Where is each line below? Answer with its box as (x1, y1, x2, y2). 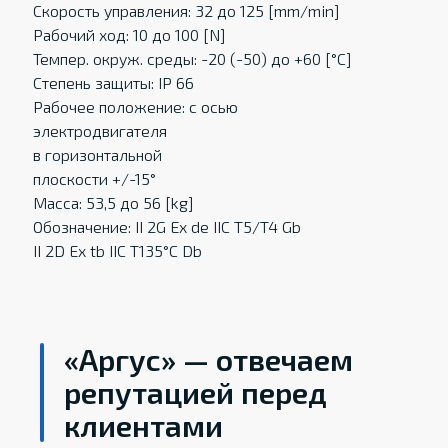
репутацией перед (64, 374, 328, 410)
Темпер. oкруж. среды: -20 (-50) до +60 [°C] (32, 49, 352, 68)
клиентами (64, 407, 224, 443)
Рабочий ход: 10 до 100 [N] (32, 25, 226, 44)
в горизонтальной (32, 145, 162, 164)
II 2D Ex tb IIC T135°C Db (32, 241, 202, 260)
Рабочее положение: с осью (32, 97, 238, 116)
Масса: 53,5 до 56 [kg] (32, 193, 194, 212)
